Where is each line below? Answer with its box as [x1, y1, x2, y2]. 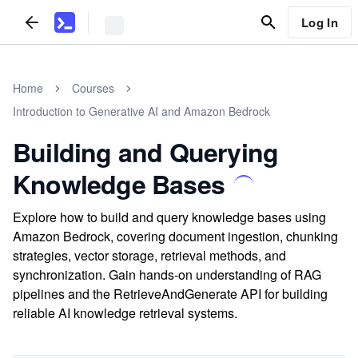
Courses [72, 80, 114, 96]
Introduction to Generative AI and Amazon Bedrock [13, 103, 270, 119]
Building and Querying [13, 133, 279, 170]
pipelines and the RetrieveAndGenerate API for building [13, 284, 328, 303]
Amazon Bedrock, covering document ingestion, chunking [13, 227, 338, 245]
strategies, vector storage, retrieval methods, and [13, 246, 286, 265]
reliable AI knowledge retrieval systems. [13, 304, 237, 322]
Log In [300, 13, 338, 31]
